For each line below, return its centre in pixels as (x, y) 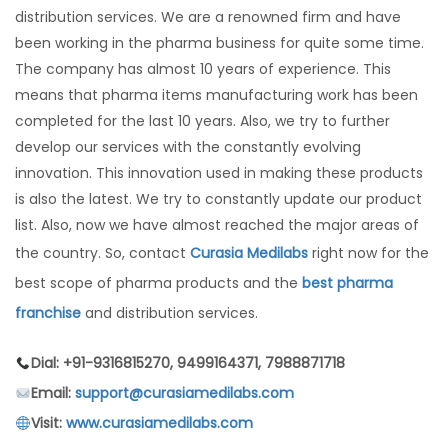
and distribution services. (169, 313)
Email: (52, 393)
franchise (48, 313)
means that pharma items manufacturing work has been (216, 95)
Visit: (48, 423)
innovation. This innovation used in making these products (219, 173)
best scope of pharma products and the (158, 283)
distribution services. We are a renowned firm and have (208, 17)
